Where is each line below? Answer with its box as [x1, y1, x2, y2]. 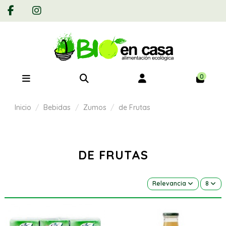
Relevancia [152, 180, 187, 188]
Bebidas [43, 102, 71, 112]
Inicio [15, 102, 31, 112]
